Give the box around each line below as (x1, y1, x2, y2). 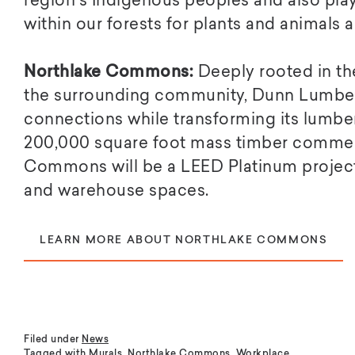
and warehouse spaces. (24, 183, 209, 200)
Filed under (24, 334, 82, 345)
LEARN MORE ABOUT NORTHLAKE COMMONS (40, 235, 328, 246)
